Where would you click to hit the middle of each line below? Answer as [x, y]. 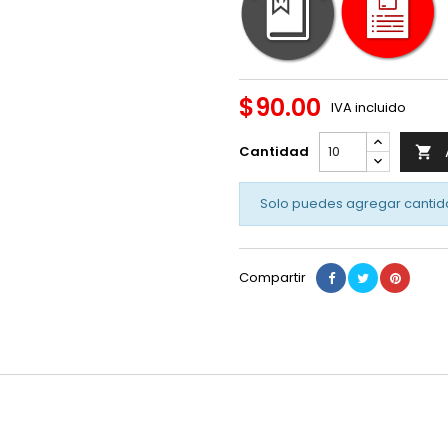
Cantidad [274, 151]
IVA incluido [368, 107]
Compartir [272, 277]
